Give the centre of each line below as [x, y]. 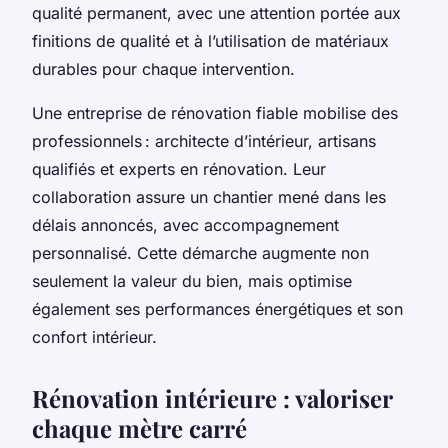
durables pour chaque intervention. [163, 68]
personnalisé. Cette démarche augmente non [200, 252]
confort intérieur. [94, 336]
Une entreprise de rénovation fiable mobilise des [215, 112]
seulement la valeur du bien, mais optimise [192, 280]
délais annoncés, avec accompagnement [185, 224]
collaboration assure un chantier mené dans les [209, 196]
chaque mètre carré [139, 427]
